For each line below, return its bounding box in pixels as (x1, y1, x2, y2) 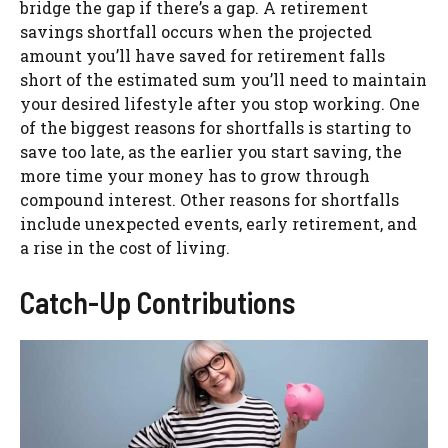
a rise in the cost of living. (20, 236, 238, 258)
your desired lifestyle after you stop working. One (20, 92, 420, 114)
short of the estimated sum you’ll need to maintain (20, 68, 427, 90)
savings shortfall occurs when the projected (20, 20, 372, 42)
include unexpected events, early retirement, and (20, 212, 417, 234)
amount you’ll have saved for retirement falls (20, 44, 385, 66)
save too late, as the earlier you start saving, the (20, 140, 402, 162)
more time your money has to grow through (20, 164, 370, 186)
